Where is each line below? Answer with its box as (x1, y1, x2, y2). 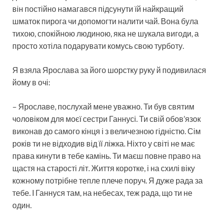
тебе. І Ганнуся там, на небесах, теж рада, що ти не (12, 187, 192, 197)
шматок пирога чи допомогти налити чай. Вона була (12, 16, 198, 26)
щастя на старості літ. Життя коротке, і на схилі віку (12, 163, 195, 173)
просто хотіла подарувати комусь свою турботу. (12, 40, 184, 50)
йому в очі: (12, 77, 50, 87)
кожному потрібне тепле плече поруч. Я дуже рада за (12, 175, 203, 185)
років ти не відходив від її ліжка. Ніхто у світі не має (12, 138, 195, 148)
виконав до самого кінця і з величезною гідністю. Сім (12, 126, 201, 136)
